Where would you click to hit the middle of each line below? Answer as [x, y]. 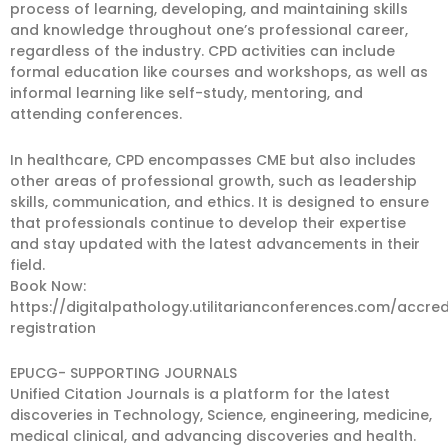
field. [27, 264]
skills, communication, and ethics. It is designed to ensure [219, 201]
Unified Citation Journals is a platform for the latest [200, 394]
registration [53, 327]
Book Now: [48, 285]
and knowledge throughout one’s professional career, [209, 30]
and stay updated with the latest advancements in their [215, 243]
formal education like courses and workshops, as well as [219, 72]
